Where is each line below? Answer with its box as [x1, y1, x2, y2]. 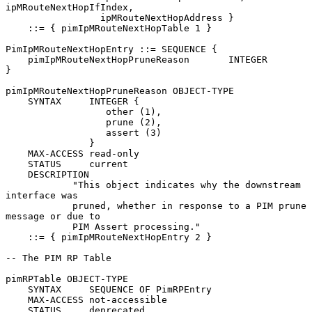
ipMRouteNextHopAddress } [6, 12, 100, 23]
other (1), [6, 106, 106, 117]
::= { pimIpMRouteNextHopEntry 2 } [6, 231, 28, 242]
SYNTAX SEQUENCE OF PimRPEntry [6, 283, 28, 295]
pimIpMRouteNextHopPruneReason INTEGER [6, 54, 28, 65]
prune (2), [6, 116, 106, 127]
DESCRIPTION [6, 169, 28, 180]
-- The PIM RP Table [6, 252, 111, 263]
